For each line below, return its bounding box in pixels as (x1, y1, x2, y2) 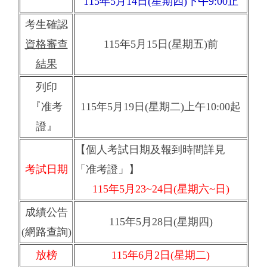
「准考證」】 (75, 163, 139, 176)
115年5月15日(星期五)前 (103, 38, 218, 51)
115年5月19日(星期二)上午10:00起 (80, 101, 241, 113)
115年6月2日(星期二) (111, 249, 210, 262)
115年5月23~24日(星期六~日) (92, 183, 229, 195)
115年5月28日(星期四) (108, 216, 213, 228)
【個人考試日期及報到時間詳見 (75, 144, 225, 156)
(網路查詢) (21, 226, 72, 238)
